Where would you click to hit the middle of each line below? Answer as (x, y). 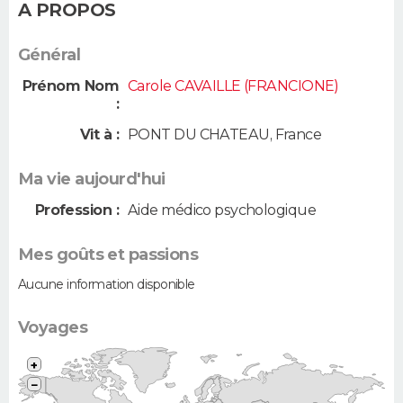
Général (49, 55)
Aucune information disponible (107, 284)
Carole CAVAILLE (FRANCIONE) (233, 86)
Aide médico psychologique (222, 210)
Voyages (53, 327)
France (298, 134)
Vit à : (99, 134)
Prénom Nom (70, 86)
